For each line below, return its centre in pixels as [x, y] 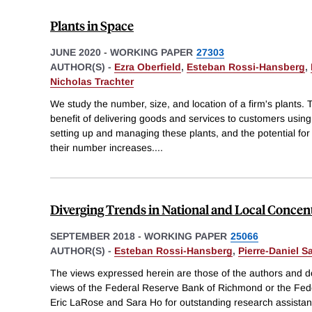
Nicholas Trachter [92, 82]
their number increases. [102, 147]
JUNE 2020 [76, 53]
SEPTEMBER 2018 [93, 236]
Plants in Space [92, 26]
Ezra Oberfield [148, 67]
